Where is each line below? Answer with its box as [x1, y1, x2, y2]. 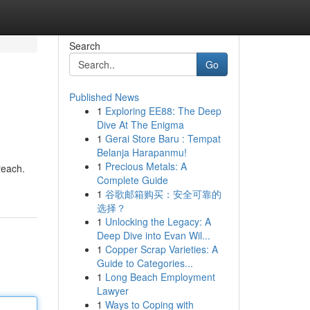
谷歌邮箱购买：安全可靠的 [104, 187, 221, 201]
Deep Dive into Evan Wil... [96, 228, 210, 242]
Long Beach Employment [104, 270, 215, 284]
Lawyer [96, 284, 129, 298]
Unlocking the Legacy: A [104, 215, 211, 228]
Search [69, 39, 100, 53]
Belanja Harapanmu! [96, 145, 187, 159]
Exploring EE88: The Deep [104, 104, 221, 118]
